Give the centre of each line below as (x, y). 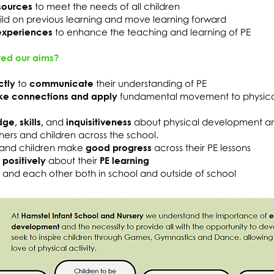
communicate (61, 83)
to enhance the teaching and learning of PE (153, 32)
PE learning (126, 160)
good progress (119, 147)
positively (24, 160)
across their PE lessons (201, 147)
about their (73, 160)
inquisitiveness (100, 122)
